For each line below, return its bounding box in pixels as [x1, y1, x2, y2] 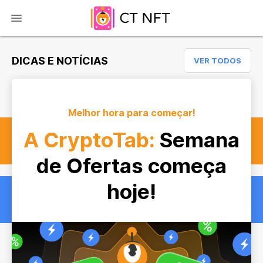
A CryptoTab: [23, 127, 160, 152]
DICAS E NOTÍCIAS [12, 54, 108, 67]
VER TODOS [194, 56, 241, 65]
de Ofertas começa [36, 153, 227, 178]
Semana [160, 127, 240, 152]
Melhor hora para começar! [68, 107, 195, 119]
